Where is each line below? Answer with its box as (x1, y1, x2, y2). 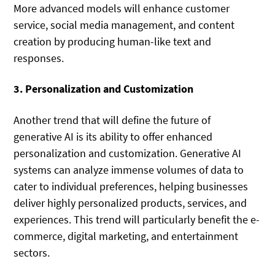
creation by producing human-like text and (14, 34, 212, 48)
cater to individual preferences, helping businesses (14, 179, 249, 193)
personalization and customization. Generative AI (14, 145, 242, 160)
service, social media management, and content (14, 17, 235, 32)
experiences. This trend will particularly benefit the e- (14, 212, 260, 227)
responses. (14, 50, 64, 65)
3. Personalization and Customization (14, 82, 194, 96)
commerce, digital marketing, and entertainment (14, 228, 239, 243)
